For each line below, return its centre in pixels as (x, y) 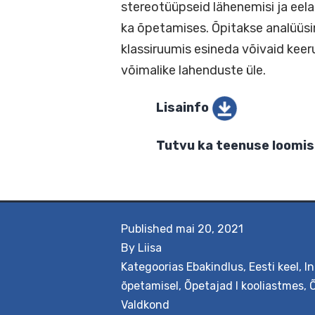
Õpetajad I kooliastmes (244, 285)
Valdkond (145, 304)
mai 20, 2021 (210, 229)
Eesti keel (274, 266)
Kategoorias (154, 266)
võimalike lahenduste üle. (215, 114)
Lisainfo (203, 154)
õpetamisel (150, 285)
